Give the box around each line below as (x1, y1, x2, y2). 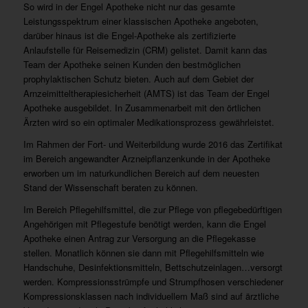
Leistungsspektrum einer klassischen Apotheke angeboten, (23, 14, 258, 27)
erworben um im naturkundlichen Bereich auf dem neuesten (23, 166, 259, 179)
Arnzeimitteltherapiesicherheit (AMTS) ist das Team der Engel (23, 86, 269, 100)
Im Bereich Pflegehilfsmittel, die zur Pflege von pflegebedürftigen (23, 202, 282, 216)
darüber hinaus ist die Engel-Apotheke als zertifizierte (23, 28, 236, 42)
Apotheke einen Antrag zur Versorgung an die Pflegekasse (23, 231, 256, 245)
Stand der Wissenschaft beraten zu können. (23, 180, 198, 194)
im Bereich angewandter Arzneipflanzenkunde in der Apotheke (23, 151, 270, 165)
